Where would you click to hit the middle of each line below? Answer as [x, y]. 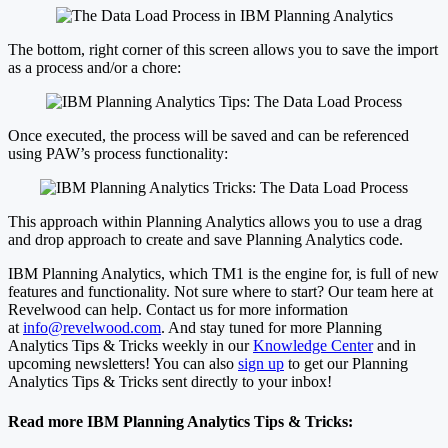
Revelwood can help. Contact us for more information [178, 310]
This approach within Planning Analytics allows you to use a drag [215, 222]
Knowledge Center [313, 346]
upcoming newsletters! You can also [123, 364]
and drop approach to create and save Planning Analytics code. [205, 240]
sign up [261, 364]
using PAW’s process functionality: [118, 154]
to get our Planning [346, 364]
